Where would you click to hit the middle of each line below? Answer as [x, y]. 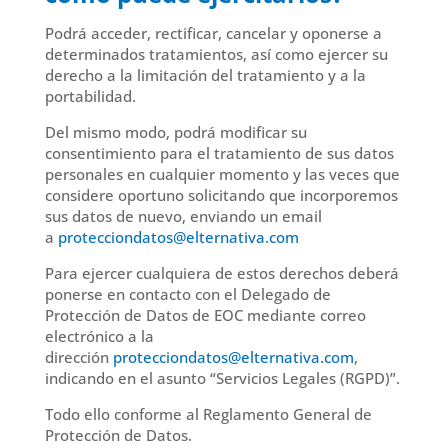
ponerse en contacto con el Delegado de [187, 294]
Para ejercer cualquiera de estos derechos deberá [221, 273]
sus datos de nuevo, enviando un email [183, 216]
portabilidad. [90, 96]
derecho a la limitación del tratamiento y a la [205, 75]
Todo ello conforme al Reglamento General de [208, 414]
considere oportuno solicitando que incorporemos [221, 195]
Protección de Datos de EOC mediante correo [205, 315]
